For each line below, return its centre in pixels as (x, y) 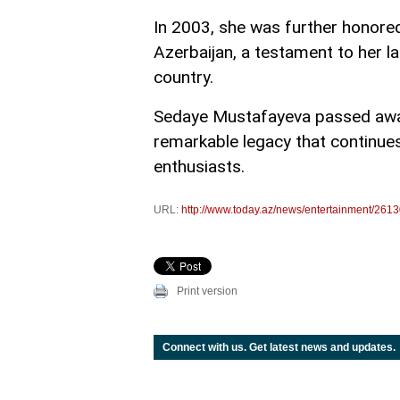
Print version (207, 291)
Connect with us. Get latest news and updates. (279, 347)
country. (183, 77)
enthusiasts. (199, 167)
